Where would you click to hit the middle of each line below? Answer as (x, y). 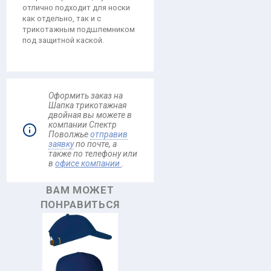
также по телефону (86, 154)
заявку (61, 144)
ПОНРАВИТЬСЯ (80, 204)
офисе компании (88, 163)
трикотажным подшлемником (79, 29)
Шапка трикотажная (87, 105)
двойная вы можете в (90, 115)
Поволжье (69, 134)
